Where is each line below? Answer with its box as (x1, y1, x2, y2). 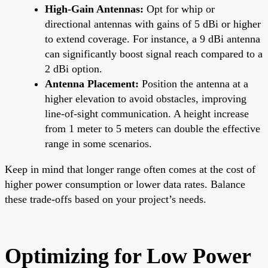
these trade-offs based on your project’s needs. (5, 193, 206, 205)
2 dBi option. (45, 62, 102, 75)
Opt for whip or (144, 2, 215, 15)
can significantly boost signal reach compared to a (45, 47, 263, 60)
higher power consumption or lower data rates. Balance (5, 178, 245, 190)
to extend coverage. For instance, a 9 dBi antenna (45, 32, 260, 45)
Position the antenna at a (139, 77, 248, 90)
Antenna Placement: (45, 77, 139, 90)
